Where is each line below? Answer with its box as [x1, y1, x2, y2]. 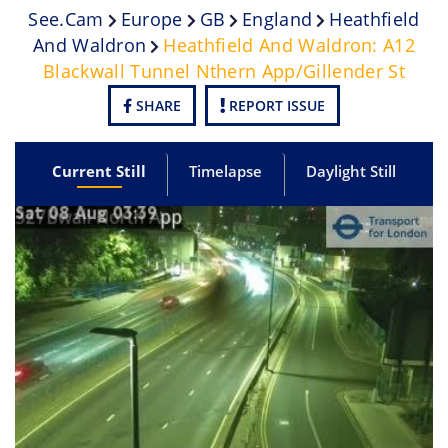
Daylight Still [305, 161, 396, 182]
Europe [120, 6, 183, 31]
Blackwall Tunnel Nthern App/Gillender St [43, 58, 405, 83]
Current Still [52, 161, 147, 182]
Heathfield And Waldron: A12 [163, 32, 416, 57]
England [242, 6, 313, 31]
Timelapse [189, 161, 263, 182]
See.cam [28, 6, 104, 31]
